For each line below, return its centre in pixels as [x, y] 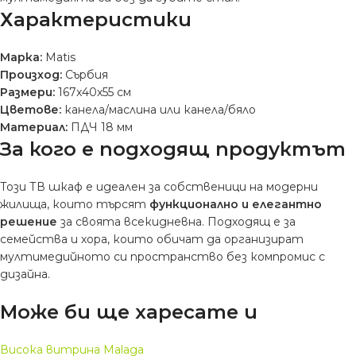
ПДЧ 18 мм [100, 128]
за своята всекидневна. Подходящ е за [176, 222]
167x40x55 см [93, 93]
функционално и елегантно [236, 205]
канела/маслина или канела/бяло [159, 110]
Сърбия [85, 75]
